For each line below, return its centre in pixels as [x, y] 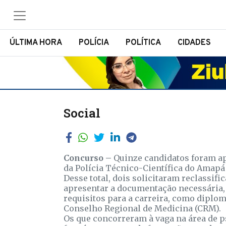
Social [82, 113]
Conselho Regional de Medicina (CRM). [142, 209]
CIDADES [194, 43]
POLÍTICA [143, 43]
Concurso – [88, 158]
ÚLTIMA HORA [36, 43]
